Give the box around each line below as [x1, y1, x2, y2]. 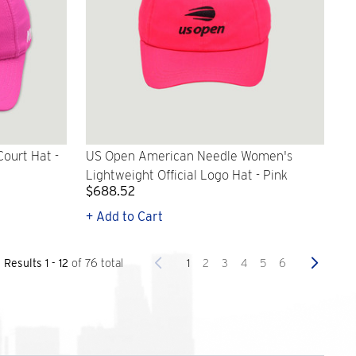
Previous [161, 255, 203, 269]
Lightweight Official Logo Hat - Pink [86, 168, 288, 184]
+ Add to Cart [86, 209, 163, 224]
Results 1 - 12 [4, 257, 72, 269]
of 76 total [72, 257, 123, 269]
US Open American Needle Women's [86, 149, 292, 164]
